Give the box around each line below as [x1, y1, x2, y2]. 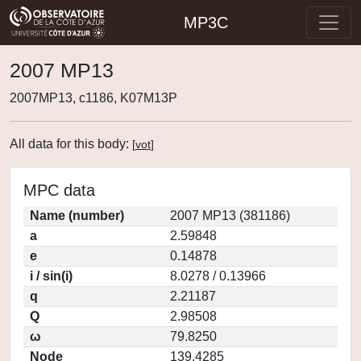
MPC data [23, 181, 95, 199]
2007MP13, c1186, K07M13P [10, 91, 177, 105]
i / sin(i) [30, 269, 73, 283]
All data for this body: [10, 137, 132, 151]
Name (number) [30, 209, 124, 222]
